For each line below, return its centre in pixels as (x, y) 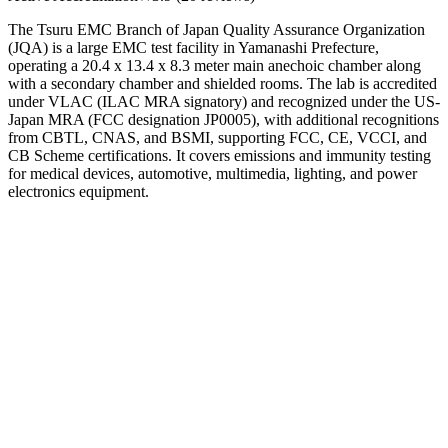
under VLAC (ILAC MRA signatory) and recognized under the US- (224, 101)
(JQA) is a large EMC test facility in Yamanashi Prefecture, (193, 47)
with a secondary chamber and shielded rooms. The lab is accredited (222, 83)
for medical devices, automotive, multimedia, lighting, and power (212, 173)
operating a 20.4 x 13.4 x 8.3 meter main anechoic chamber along (214, 65)
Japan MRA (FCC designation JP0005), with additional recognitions (223, 119)
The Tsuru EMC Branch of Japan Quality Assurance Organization (216, 29)
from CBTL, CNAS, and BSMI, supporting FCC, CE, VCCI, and (217, 137)
